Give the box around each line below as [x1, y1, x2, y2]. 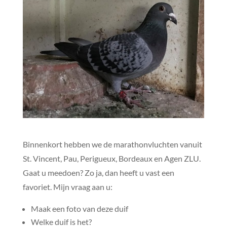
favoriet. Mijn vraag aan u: [22, 182, 112, 192]
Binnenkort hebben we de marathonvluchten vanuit [22, 139, 202, 149]
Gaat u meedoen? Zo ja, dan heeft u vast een [22, 168, 174, 178]
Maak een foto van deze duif [30, 204, 128, 214]
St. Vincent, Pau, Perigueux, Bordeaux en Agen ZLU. [22, 154, 201, 164]
